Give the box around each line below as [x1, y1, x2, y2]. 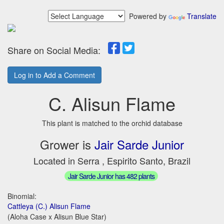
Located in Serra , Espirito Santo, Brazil [33, 154, 190, 167]
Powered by [125, 11, 168, 21]
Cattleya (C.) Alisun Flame [7, 200, 90, 211]
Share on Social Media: [7, 43, 108, 56]
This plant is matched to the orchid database [41, 118, 182, 128]
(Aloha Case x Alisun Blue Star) [7, 211, 106, 221]
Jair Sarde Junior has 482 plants [67, 170, 154, 181]
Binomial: [7, 190, 36, 201]
